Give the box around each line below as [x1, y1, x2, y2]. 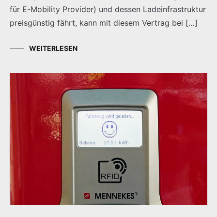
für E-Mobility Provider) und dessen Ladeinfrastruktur [10, 4, 206, 14]
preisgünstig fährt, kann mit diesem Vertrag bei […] [10, 17, 198, 28]
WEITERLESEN [29, 44, 77, 52]
